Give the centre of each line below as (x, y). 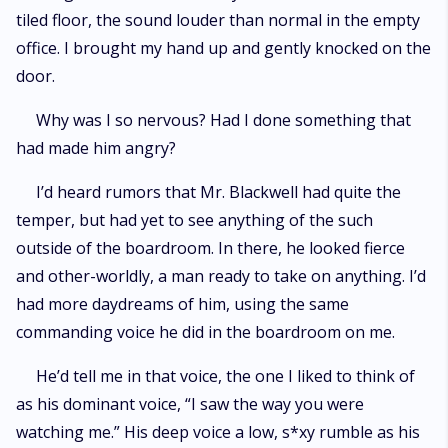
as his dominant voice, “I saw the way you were (190, 404)
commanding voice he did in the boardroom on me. (205, 332)
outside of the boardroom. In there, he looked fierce (210, 248)
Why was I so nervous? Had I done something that (223, 120)
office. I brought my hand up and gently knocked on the (223, 48)
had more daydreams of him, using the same (182, 304)
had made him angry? (96, 148)
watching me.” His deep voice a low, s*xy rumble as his (218, 432)
